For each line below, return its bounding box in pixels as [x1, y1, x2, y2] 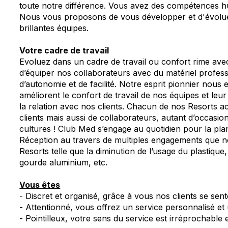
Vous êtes [19, 180, 61, 190]
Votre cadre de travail [19, 45, 109, 55]
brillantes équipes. [19, 23, 89, 33]
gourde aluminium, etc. [19, 157, 108, 167]
